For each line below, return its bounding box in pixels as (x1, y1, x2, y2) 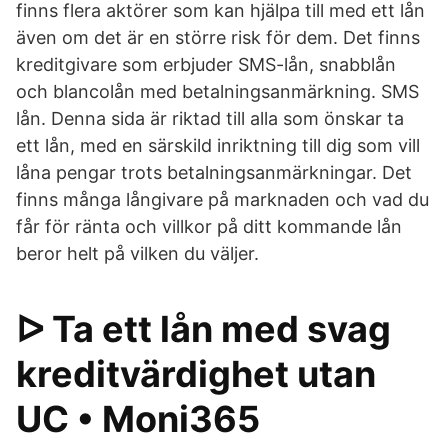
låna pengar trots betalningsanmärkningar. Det (16, 162, 412, 183)
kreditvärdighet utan (16, 352, 376, 396)
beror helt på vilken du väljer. (16, 243, 259, 264)
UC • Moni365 (16, 397, 260, 441)
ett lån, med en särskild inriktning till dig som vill (16, 135, 420, 156)
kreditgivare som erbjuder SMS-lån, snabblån (16, 54, 396, 75)
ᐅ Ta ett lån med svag (16, 307, 391, 351)
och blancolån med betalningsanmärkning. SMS (16, 81, 419, 102)
